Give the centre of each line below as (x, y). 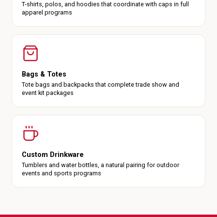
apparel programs (47, 12)
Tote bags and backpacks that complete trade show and (101, 85)
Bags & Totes (44, 74)
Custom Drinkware (53, 155)
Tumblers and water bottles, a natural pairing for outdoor (101, 165)
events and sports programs (62, 173)
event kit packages (48, 93)
